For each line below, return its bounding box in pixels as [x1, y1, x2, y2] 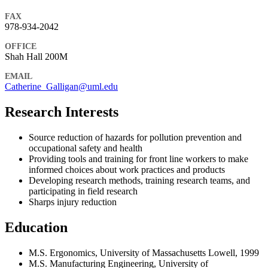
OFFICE [5, 42, 36, 51]
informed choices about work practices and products [29, 164, 225, 175]
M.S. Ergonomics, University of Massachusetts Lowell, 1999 [29, 247, 259, 258]
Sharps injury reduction [29, 196, 117, 207]
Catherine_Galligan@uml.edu [5, 81, 118, 92]
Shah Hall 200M [5, 51, 68, 62]
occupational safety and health [29, 142, 142, 153]
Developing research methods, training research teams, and [29, 175, 250, 185]
